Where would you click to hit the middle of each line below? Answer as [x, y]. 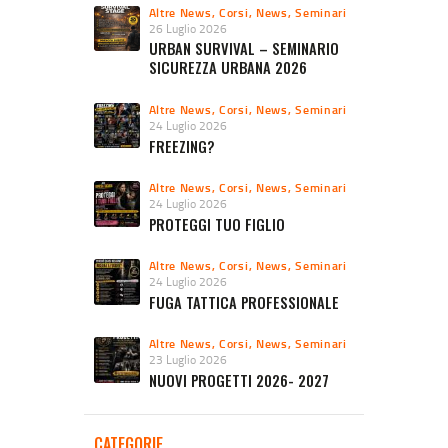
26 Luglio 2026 [187, 28]
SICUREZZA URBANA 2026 [227, 68]
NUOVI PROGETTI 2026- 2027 [238, 381]
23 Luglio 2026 [187, 360]
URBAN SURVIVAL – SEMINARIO [243, 49]
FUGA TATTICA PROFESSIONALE [243, 303]
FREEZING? [181, 146]
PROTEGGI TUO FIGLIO [216, 224]
